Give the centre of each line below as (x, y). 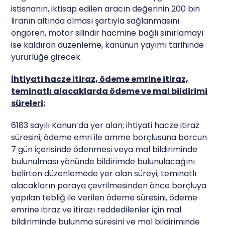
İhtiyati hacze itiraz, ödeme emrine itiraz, (100, 79)
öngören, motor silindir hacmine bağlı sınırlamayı (107, 33)
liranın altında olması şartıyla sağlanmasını (95, 21)
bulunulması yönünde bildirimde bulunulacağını (103, 161)
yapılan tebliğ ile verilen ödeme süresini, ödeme (104, 197)
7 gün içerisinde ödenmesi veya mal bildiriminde (104, 149)
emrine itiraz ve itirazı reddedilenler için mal (96, 209)
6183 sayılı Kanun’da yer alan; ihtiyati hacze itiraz (105, 125)
